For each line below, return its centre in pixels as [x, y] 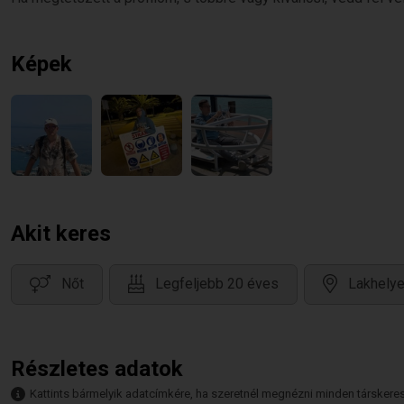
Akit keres [61, 234]
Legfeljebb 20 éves [217, 284]
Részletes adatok [97, 369]
